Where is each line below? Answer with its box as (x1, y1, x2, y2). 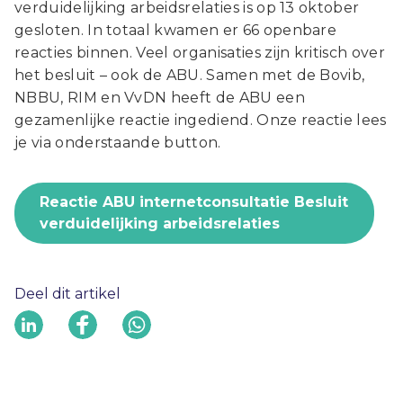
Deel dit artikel (14, 285, 121, 303)
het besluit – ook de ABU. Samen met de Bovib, (14, 67, 365, 85)
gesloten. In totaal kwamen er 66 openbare (14, 22, 337, 40)
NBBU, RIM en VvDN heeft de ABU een (14, 89, 305, 107)
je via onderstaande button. (14, 134, 221, 152)
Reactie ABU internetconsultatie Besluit (40, 193, 348, 211)
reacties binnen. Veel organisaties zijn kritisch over (14, 44, 385, 62)
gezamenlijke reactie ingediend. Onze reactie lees (14, 112, 387, 130)
